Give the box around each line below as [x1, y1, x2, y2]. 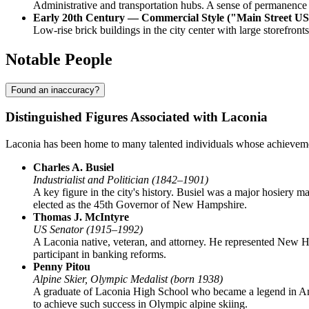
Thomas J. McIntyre [33, 211, 129, 223]
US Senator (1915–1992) [33, 223, 143, 236]
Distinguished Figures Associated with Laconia [6, 110, 268, 125]
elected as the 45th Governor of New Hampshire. [33, 199, 247, 211]
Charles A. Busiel [33, 161, 114, 174]
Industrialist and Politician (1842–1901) [33, 174, 208, 186]
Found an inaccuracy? [11, 84, 99, 95]
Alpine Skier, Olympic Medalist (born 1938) [33, 273, 223, 286]
